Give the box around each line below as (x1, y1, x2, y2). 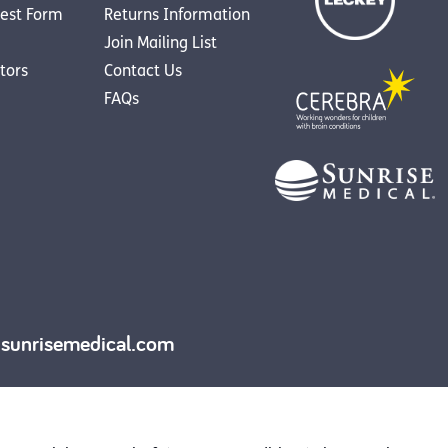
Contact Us (104, 63, 182, 80)
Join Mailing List (104, 35, 217, 52)
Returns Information (104, 7, 250, 24)
